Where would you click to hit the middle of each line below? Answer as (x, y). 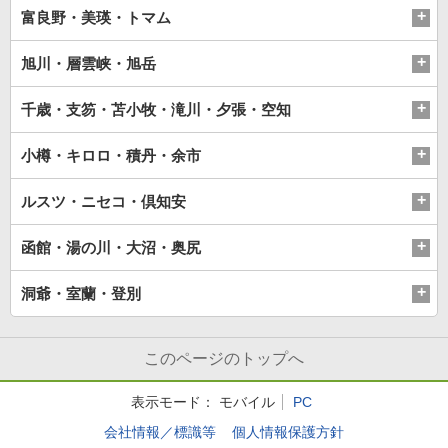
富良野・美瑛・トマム (96, 18)
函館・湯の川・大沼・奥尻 (111, 248)
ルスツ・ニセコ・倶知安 (103, 202)
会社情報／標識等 (160, 432)
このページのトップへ (224, 359)
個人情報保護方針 (288, 432)
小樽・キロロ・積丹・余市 (111, 156)
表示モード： (172, 402)
